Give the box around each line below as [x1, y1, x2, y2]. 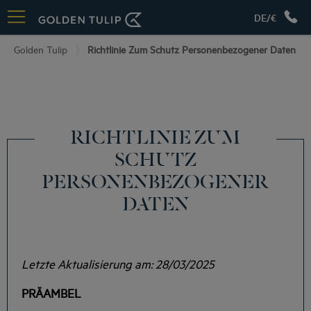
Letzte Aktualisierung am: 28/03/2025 [22, 255, 215, 272]
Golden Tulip [14, 42, 67, 56]
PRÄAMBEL [22, 285, 81, 301]
